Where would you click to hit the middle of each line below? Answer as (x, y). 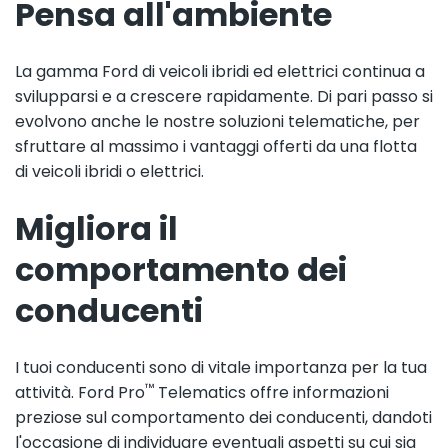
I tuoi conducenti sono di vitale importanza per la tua (221, 367)
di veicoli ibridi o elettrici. (109, 171)
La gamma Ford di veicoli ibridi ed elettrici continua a (220, 71)
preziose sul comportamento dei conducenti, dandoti (223, 417)
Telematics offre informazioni (271, 392)
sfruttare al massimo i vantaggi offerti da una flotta (216, 146)
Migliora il (96, 228)
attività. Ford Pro (80, 392)
